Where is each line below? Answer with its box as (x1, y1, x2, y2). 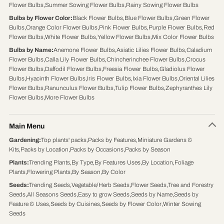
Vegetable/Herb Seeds (71, 181, 129, 188)
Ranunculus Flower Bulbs (44, 84, 113, 91)
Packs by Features (87, 136, 136, 143)
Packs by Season (124, 145, 170, 153)
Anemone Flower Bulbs (53, 46, 115, 53)
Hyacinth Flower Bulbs (25, 74, 85, 82)
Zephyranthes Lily (165, 84, 212, 91)
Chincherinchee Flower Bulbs (106, 55, 184, 63)
